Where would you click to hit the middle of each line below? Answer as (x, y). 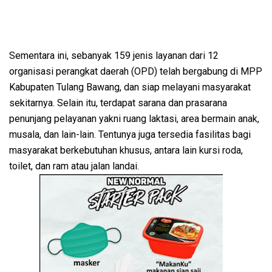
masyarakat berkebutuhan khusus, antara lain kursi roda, (126, 151)
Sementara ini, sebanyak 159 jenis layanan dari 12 (114, 56)
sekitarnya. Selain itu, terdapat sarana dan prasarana (118, 103)
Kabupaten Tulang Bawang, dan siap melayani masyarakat (130, 87)
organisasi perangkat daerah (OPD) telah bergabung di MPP (136, 72)
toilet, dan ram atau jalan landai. (75, 166)
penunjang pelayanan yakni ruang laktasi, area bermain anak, (134, 119)
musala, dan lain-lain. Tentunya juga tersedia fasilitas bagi (130, 135)
